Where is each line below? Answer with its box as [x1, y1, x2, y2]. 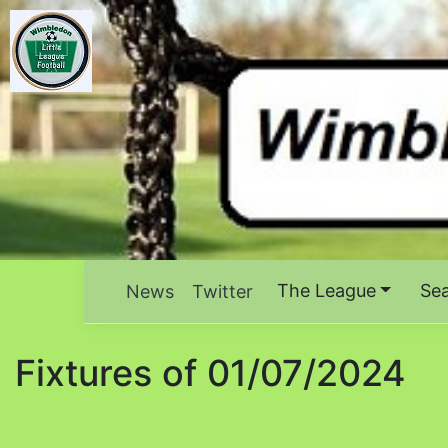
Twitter [192, 281, 253, 303]
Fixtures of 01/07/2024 [15, 351, 406, 396]
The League [276, 280, 376, 302]
